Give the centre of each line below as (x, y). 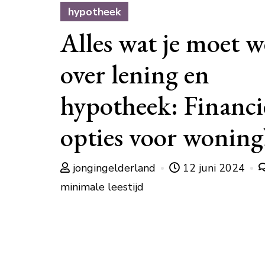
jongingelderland (114, 168)
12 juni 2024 (214, 168)
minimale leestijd (102, 187)
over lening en (135, 74)
